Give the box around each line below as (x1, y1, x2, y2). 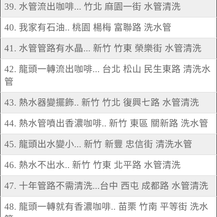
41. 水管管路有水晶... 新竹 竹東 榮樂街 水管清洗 (4, 43, 201, 54)
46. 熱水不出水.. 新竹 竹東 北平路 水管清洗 (4, 160, 181, 170)
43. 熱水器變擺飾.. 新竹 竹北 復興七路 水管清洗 (4, 97, 199, 108)
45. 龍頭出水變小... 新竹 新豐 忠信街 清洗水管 (4, 139, 192, 150)
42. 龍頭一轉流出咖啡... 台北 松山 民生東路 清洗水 (4, 64, 211, 75)
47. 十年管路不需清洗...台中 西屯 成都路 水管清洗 (4, 181, 208, 191)
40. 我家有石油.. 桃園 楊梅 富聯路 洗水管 (4, 22, 171, 33)
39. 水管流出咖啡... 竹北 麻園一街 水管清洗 (4, 1, 181, 12)
